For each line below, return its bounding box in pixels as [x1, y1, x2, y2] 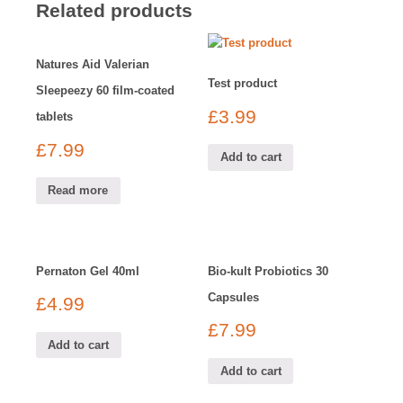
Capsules [208, 290, 260, 304]
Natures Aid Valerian [36, 58, 149, 72]
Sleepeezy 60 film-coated [36, 84, 175, 98]
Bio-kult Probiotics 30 [208, 264, 329, 278]
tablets [36, 110, 73, 124]
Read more [48, 184, 109, 198]
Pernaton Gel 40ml [36, 264, 139, 278]
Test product [208, 76, 278, 91]
